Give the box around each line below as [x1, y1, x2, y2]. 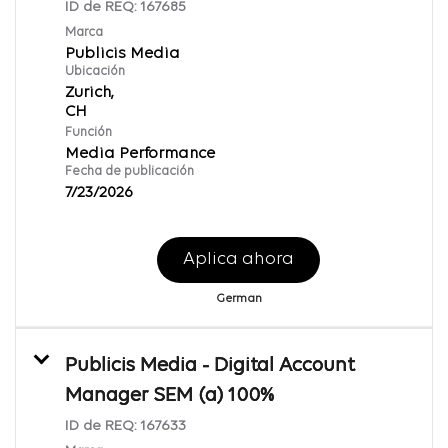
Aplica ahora [183, 249, 294, 269]
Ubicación [65, 64, 125, 78]
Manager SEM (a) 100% [65, 385, 274, 406]
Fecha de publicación [65, 164, 194, 178]
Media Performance [65, 145, 215, 162]
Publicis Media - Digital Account [65, 355, 355, 376]
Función [65, 125, 112, 139]
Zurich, [65, 84, 114, 101]
